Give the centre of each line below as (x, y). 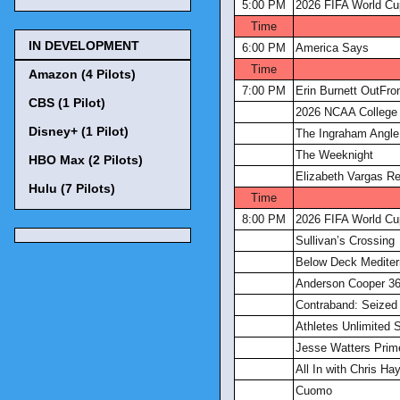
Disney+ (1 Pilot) (79, 131)
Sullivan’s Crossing (345, 241)
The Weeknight (334, 155)
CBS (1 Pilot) (67, 102)
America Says (332, 48)
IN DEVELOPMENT (84, 45)
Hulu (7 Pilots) (72, 188)
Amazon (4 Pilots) (82, 74)
